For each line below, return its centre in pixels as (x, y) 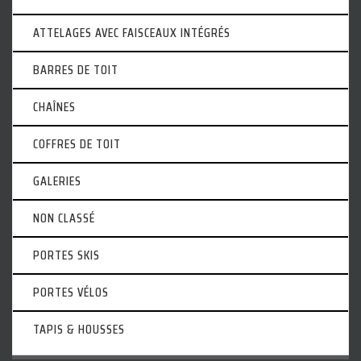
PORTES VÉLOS (71, 292)
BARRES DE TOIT (76, 69)
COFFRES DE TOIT (77, 143)
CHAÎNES (54, 106)
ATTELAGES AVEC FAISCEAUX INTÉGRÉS (132, 32)
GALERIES (57, 180)
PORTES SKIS (66, 255)
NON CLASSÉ (64, 218)
